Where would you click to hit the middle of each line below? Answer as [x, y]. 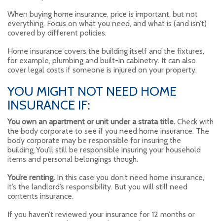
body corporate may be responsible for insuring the [94, 141]
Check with [194, 122]
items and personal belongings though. [73, 159]
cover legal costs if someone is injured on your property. [102, 70]
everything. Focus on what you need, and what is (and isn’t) [107, 24]
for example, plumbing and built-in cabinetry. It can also [102, 61]
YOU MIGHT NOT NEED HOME [92, 92]
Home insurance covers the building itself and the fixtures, [106, 51]
